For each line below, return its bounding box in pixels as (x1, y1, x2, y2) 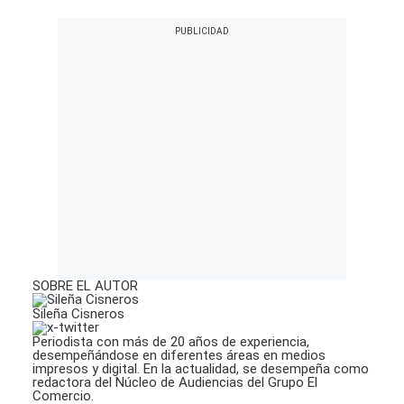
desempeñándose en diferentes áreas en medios (32, 347, 326, 364)
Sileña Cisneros (32, 306, 124, 323)
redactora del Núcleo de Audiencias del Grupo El (32, 374, 317, 391)
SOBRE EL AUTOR (32, 278, 138, 295)
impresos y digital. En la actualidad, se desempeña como (32, 361, 369, 378)
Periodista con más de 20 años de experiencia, (32, 334, 309, 351)
